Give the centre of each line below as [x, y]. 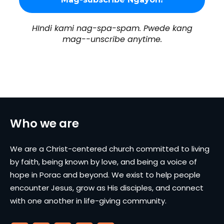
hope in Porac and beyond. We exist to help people [105, 174]
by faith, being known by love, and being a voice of [103, 161]
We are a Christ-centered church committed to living [110, 148]
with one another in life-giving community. [88, 200]
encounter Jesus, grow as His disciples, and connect [107, 187]
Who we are [44, 123]
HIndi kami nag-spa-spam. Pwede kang [112, 28]
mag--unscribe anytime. [112, 39]
